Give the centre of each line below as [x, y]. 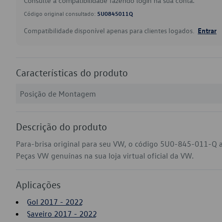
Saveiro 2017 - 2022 [62, 214]
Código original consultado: [60, 13]
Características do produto [72, 72]
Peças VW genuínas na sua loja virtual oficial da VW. [105, 156]
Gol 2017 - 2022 [55, 202]
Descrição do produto [61, 126]
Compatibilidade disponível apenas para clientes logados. [110, 30]
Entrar [207, 30]
